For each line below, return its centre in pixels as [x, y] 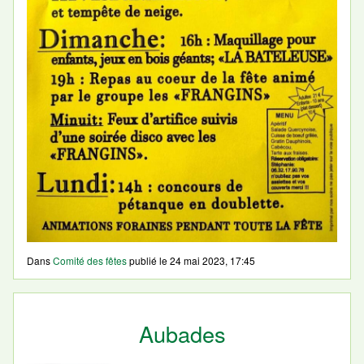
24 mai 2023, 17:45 [212, 260]
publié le [148, 260]
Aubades [182, 333]
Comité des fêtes [90, 260]
